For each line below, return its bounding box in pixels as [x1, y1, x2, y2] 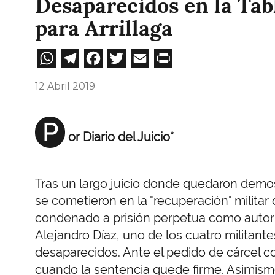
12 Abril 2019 [35, 80, 95, 92]
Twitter [126, 45, 189, 68]
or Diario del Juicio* [68, 129, 174, 144]
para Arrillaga [35, 15, 178, 42]
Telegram [79, 45, 165, 68]
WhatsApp [56, 45, 153, 68]
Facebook [103, 45, 192, 68]
